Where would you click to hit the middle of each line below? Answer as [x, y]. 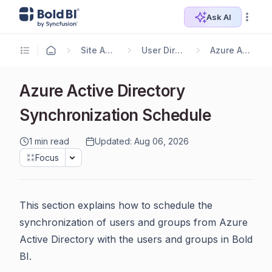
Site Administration [109, 50]
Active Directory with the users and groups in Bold [136, 239]
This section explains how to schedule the [116, 205]
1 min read [49, 141]
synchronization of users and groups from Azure [134, 222]
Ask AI [219, 17]
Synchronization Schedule [115, 115]
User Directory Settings [178, 50]
